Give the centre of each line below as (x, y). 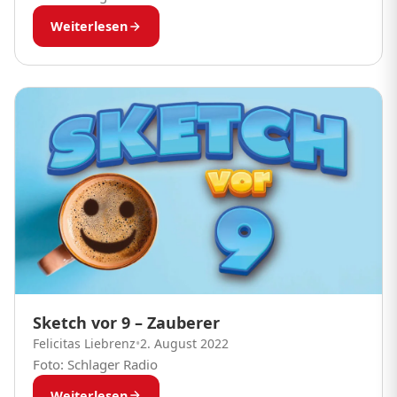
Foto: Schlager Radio (95, 364)
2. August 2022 (184, 343)
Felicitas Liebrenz (84, 343)
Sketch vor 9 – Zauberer (126, 322)
